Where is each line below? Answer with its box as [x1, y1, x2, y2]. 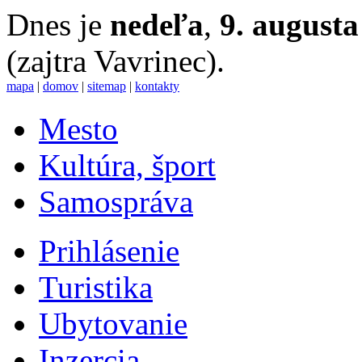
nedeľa [110, 7, 204, 42]
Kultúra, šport [39, 148, 216, 183]
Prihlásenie [39, 234, 179, 269]
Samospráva [39, 184, 193, 220]
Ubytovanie [39, 306, 187, 342]
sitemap [87, 79, 126, 93]
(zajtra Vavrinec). [6, 44, 225, 78]
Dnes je [6, 7, 110, 42]
